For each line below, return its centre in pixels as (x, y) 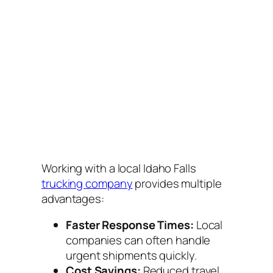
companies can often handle (138, 240)
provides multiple (177, 183)
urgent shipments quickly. (131, 256)
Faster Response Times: (130, 225)
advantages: (73, 198)
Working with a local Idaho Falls (119, 168)
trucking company (87, 183)
